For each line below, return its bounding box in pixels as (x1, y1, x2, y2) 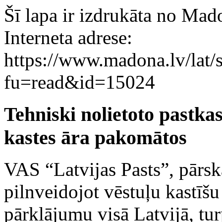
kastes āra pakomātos (4, 126, 187, 149)
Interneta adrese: (4, 27, 132, 48)
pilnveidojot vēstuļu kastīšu (4, 181, 220, 203)
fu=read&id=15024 (4, 71, 155, 93)
